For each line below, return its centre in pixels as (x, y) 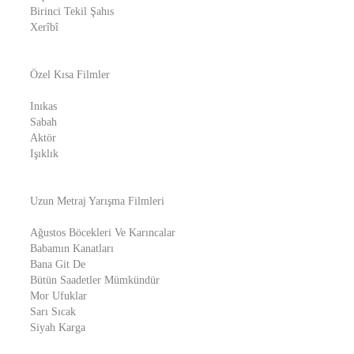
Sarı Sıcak (53, 312)
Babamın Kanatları (72, 249)
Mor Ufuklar (58, 296)
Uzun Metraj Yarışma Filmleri (97, 201)
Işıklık (44, 154)
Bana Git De (58, 264)
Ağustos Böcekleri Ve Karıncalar (103, 233)
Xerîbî (44, 27)
